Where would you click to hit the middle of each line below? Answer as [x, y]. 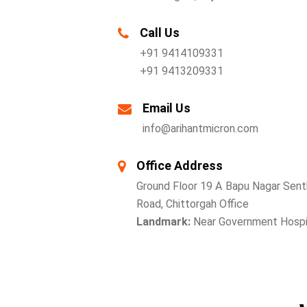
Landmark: [165, 222]
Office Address [180, 165]
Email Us [167, 108]
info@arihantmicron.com [200, 128]
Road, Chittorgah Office [193, 204]
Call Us [160, 33]
